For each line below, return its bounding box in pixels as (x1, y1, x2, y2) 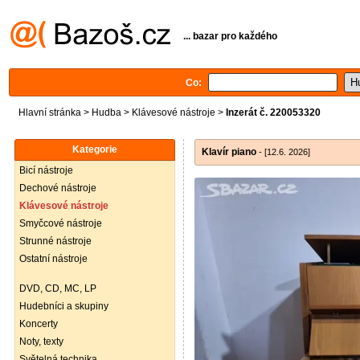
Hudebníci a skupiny (19, 301, 108, 312)
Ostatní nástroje (19, 253, 88, 264)
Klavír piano (202, 146, 256, 157)
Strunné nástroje (19, 235, 92, 247)
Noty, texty (19, 336, 63, 347)
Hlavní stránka (18, 107, 81, 118)
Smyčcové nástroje (19, 218, 102, 229)
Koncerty (19, 318, 58, 329)
